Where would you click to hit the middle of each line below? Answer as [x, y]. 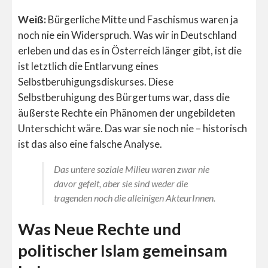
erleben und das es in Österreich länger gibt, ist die [130, 50]
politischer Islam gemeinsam [123, 251]
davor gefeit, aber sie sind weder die [121, 183]
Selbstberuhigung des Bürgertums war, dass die [124, 97]
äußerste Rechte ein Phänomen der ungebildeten [127, 112]
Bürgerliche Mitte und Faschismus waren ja [142, 19]
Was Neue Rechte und [100, 229]
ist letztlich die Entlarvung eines [88, 66]
